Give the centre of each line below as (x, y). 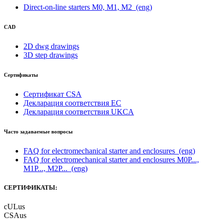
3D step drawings (51, 55)
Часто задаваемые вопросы (38, 131)
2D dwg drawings (51, 46)
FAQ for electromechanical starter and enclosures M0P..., (111, 159)
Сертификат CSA (53, 94)
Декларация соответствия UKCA (79, 111)
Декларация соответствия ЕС (72, 103)
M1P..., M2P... (46, 168)
